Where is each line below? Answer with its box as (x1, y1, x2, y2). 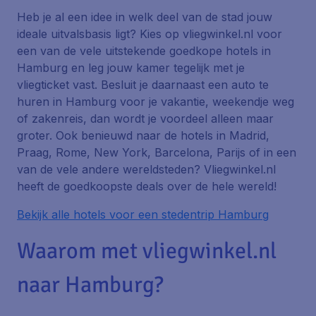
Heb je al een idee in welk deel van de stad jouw (17, 10, 272, 24)
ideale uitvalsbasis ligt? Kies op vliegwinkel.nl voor (17, 27, 282, 41)
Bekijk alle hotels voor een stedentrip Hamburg (17, 207, 269, 221)
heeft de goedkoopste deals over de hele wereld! (17, 179, 276, 193)
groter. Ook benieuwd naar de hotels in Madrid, (17, 128, 269, 142)
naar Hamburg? (17, 271, 164, 298)
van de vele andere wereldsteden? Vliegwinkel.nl (17, 162, 276, 176)
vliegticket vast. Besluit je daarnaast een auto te (17, 78, 269, 92)
